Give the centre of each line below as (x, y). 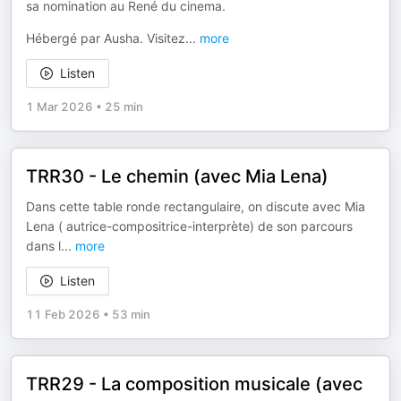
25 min (124, 107)
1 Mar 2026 (60, 107)
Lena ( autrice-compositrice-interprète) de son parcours (189, 226)
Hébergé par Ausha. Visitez (106, 38)
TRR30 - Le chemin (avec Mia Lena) (177, 176)
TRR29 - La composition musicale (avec (194, 384)
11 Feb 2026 (63, 314)
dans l (43, 246)
